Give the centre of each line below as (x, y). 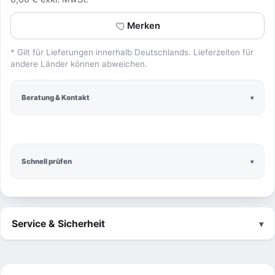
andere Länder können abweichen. (79, 64)
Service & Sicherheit (58, 223)
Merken (143, 26)
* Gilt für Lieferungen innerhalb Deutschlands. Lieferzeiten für (132, 52)
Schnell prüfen (47, 161)
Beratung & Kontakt (56, 97)
